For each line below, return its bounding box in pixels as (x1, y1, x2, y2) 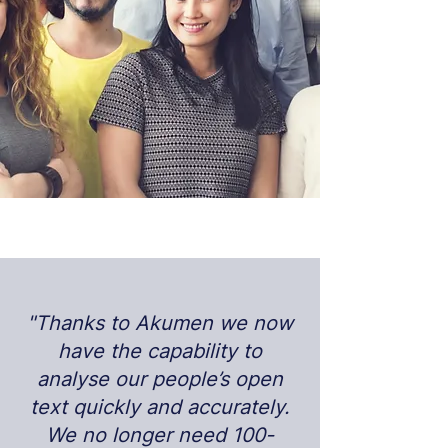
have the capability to (58, 339, 262, 363)
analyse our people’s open (37, 367, 283, 391)
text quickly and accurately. (30, 395, 290, 419)
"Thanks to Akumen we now (27, 311, 293, 335)
